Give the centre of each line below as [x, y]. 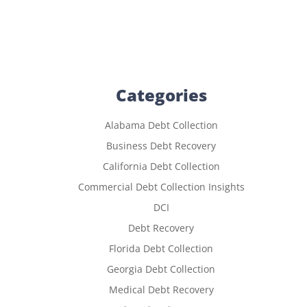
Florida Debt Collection [161, 248]
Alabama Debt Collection [161, 125]
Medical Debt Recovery [161, 289]
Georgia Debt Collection [161, 269]
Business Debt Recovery [161, 145]
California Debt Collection [161, 166]
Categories [161, 95]
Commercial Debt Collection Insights [161, 186]
